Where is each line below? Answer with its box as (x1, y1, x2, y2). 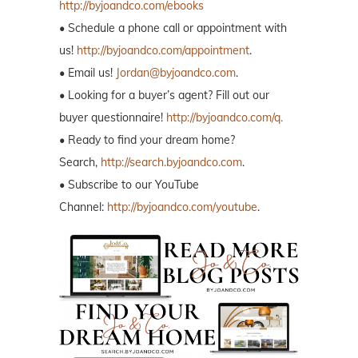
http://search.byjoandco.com (101, 154, 242, 169)
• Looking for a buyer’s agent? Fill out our (59, 87, 269, 102)
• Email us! (59, 65, 116, 80)
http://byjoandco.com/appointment (77, 42, 249, 58)
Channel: (59, 199, 107, 214)
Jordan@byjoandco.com (116, 65, 236, 80)
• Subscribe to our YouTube (59, 177, 199, 192)
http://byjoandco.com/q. (166, 109, 283, 125)
